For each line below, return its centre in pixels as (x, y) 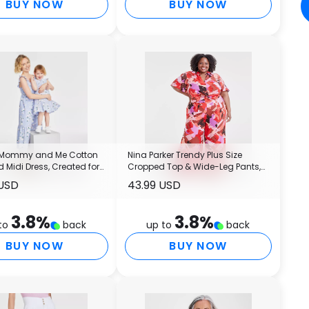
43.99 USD (154, 185)
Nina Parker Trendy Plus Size (185, 154)
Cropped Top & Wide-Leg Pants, (194, 166)
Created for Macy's (167, 178)
